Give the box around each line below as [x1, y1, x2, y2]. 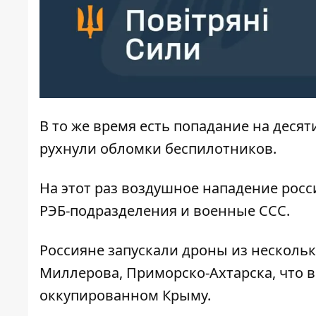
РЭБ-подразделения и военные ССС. [39, 201, 293, 221]
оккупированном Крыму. [39, 286, 214, 305]
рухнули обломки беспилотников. [39, 139, 280, 159]
